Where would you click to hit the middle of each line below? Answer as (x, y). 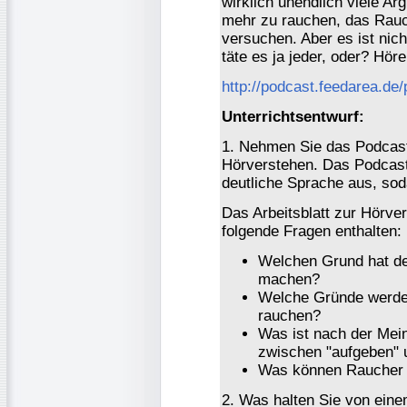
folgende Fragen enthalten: (312, 231)
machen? (289, 279)
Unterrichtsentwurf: (293, 116)
